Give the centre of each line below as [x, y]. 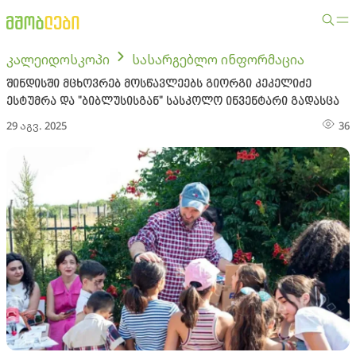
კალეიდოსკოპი [58, 60]
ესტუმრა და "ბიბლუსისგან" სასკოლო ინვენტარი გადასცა [173, 102]
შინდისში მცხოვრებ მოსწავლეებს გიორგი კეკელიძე [159, 84]
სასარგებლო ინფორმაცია [218, 60]
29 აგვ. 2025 [37, 126]
